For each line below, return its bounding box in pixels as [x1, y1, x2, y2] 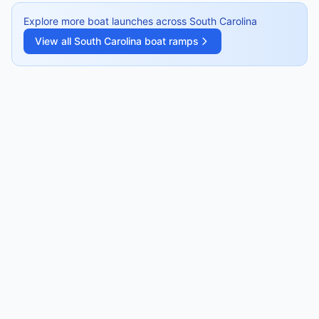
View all [35, 35, 74, 47]
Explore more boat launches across [23, 15, 189, 27]
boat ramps [142, 35, 199, 47]
